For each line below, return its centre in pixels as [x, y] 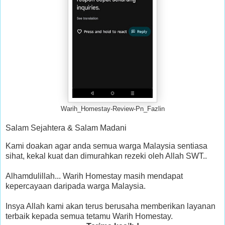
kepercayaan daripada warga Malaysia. [76, 186]
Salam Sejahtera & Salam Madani [66, 128]
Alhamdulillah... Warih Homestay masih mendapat [94, 176]
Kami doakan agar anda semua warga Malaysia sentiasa [106, 146]
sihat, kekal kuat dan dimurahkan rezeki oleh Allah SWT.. [106, 156]
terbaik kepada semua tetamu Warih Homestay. [89, 216]
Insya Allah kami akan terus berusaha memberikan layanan [110, 206]
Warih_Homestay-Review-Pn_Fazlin [113, 109]
